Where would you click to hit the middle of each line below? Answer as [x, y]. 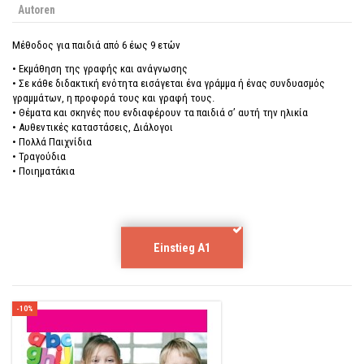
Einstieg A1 [182, 247]
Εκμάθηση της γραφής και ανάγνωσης [103, 68]
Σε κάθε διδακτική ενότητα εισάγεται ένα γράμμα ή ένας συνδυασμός [172, 83]
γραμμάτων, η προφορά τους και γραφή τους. [113, 97]
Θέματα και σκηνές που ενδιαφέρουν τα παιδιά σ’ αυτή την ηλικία [163, 112]
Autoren [36, 9]
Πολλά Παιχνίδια [55, 141]
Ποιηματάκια [47, 171]
